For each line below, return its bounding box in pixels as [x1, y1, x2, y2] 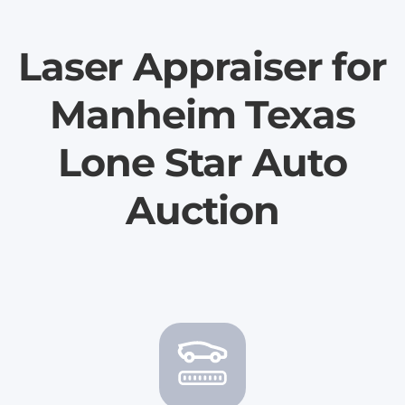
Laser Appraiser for [17, 42, 388, 90]
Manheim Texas [50, 90, 355, 138]
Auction [125, 186, 280, 234]
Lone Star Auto [58, 138, 347, 186]
